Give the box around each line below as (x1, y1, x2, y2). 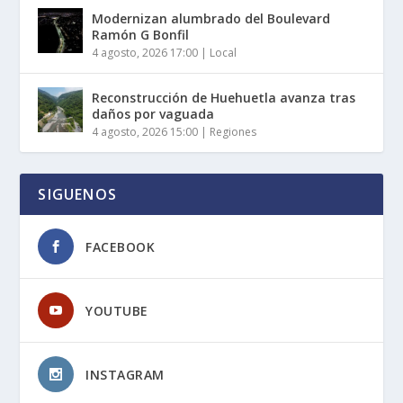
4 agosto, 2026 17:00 (92, 45, 199, 61)
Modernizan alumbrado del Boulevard (92, 10, 331, 28)
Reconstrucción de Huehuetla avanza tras (92, 89, 356, 107)
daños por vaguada (92, 105, 215, 123)
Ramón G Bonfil (92, 26, 190, 44)
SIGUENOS (38, 184, 118, 205)
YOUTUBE (85, 302, 148, 320)
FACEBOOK (85, 238, 156, 256)
